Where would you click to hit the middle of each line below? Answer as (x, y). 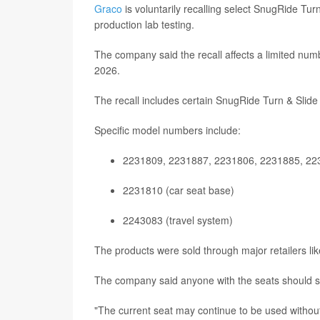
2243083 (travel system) (178, 220)
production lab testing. (144, 24)
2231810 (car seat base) (179, 190)
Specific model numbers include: (167, 130)
